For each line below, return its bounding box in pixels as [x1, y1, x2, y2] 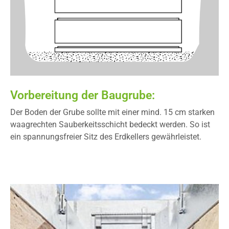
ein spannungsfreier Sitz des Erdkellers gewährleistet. [10, 132, 201, 142]
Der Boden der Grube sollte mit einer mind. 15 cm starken [10, 107, 215, 117]
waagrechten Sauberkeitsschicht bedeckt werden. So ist [10, 120, 210, 129]
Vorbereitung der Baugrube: [10, 88, 155, 102]
